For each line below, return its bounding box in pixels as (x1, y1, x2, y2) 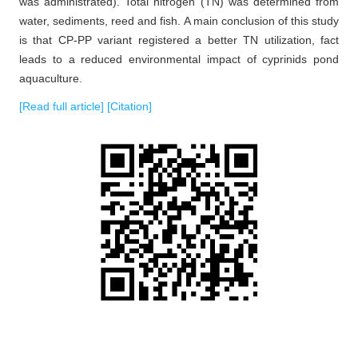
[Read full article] (19, 100, 107, 113)
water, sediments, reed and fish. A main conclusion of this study (19, 14, 339, 28)
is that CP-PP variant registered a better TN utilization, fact (19, 34, 339, 47)
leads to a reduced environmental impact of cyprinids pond (19, 53, 339, 66)
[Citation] (107, 100, 152, 113)
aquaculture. (19, 72, 82, 86)
